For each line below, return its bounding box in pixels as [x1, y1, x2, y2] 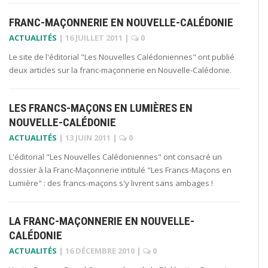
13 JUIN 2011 [65, 132, 111, 143]
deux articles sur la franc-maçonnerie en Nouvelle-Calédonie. [9, 64, 232, 75]
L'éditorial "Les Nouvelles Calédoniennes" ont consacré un [9, 151, 222, 162]
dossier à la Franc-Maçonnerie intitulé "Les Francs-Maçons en [9, 164, 232, 175]
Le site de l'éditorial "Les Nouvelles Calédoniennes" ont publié [9, 51, 234, 62]
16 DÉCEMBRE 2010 [65, 245, 135, 256]
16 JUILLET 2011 [65, 32, 123, 43]
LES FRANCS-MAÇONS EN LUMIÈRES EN [9, 100, 193, 115]
